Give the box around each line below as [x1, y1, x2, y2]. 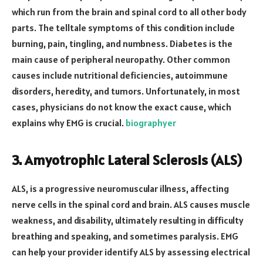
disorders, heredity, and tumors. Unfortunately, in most [12, 85, 240, 97]
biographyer [126, 117, 176, 129]
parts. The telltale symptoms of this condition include [12, 22, 235, 34]
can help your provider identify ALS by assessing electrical [12, 246, 250, 258]
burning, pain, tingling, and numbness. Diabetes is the [12, 38, 232, 50]
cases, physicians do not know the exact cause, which [12, 101, 231, 113]
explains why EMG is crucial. [12, 117, 126, 129]
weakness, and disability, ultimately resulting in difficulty [12, 214, 244, 227]
